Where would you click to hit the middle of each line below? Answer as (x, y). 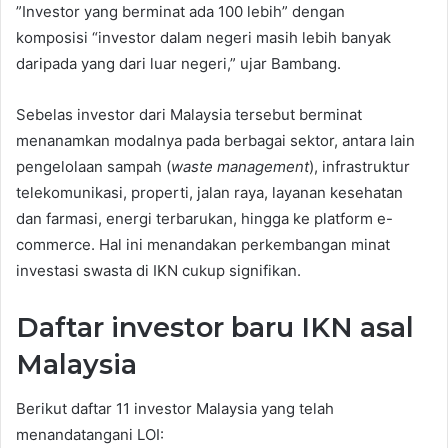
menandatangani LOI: (90, 435)
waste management (240, 166)
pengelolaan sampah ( (93, 166)
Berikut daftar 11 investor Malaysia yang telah (175, 409)
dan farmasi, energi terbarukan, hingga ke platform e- (204, 218)
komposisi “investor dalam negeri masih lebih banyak (203, 37)
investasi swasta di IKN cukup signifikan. (158, 270)
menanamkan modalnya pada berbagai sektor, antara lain (215, 140)
